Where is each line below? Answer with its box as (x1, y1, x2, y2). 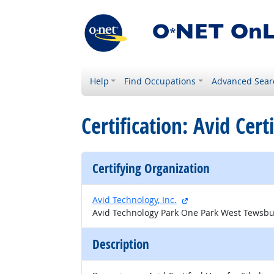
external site (187, 193, 239, 205)
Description (92, 235, 149, 253)
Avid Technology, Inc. (92, 194, 177, 206)
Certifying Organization (92, 160, 210, 177)
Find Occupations (124, 75, 196, 87)
